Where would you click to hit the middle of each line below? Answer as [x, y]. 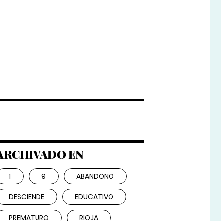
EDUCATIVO [94, 197]
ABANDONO [95, 176]
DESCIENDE [26, 197]
